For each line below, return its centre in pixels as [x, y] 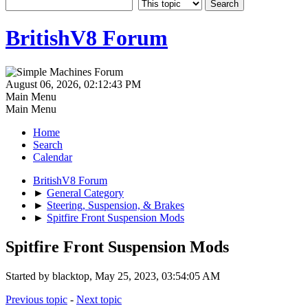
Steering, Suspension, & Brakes [115, 205]
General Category [85, 192]
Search [48, 144]
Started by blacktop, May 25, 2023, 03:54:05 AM [113, 276]
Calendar [53, 157]
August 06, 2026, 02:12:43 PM [73, 84]
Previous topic [36, 299]
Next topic [99, 299]
